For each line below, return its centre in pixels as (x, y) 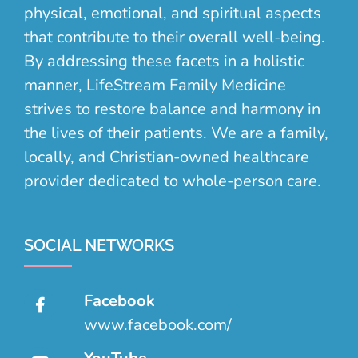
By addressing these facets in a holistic (164, 62)
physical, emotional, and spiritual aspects (173, 14)
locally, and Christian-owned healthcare (167, 157)
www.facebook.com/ (157, 325)
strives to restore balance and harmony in (172, 109)
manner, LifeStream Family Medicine (155, 86)
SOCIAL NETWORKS (99, 246)
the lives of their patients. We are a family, (176, 133)
